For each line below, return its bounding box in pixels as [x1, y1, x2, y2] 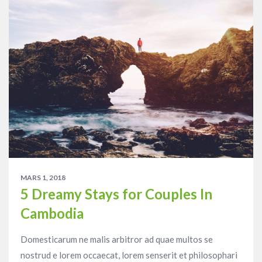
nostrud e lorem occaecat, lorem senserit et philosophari [20, 249, 237, 260]
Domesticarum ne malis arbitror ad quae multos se [20, 233, 213, 244]
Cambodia [20, 204, 84, 222]
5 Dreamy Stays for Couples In [20, 185, 212, 202]
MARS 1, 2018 [20, 173, 65, 182]
